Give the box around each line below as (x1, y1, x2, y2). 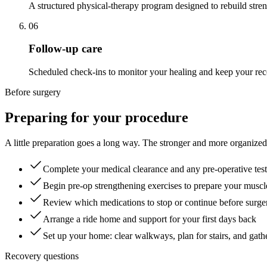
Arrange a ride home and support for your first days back (43, 213, 256, 224)
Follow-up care (29, 42, 102, 55)
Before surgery (5, 86, 61, 97)
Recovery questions (5, 250, 79, 261)
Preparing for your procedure (5, 109, 188, 125)
